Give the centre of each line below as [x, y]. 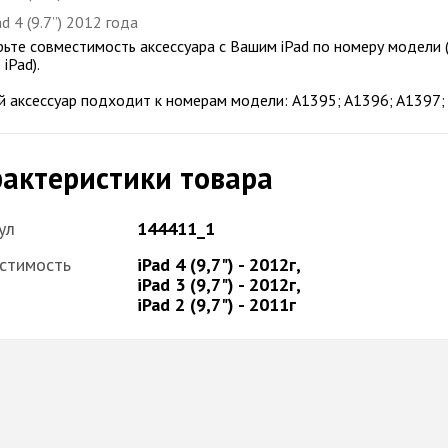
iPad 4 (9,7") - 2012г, [218, 264]
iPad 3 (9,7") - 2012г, [218, 284]
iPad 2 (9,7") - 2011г [216, 304]
